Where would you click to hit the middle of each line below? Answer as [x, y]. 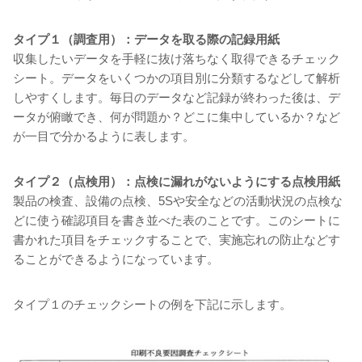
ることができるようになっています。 [116, 259]
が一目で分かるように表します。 [104, 137]
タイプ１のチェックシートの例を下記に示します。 [152, 305]
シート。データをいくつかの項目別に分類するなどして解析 [177, 78]
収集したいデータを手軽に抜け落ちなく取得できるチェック [177, 59]
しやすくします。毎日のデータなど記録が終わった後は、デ [177, 98]
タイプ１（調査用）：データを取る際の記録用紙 [146, 40]
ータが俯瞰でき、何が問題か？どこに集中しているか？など [177, 117]
